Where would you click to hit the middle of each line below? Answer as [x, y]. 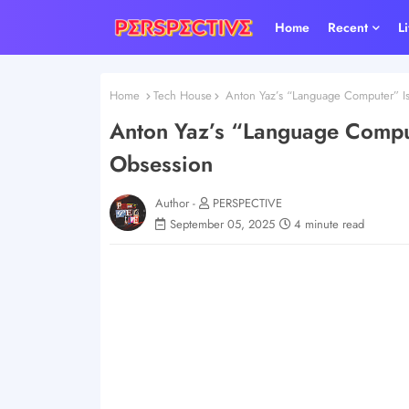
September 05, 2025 [222, 224]
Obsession [161, 163]
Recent [348, 27]
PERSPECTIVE [247, 203]
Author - [177, 203]
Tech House [182, 95]
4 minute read [329, 224]
